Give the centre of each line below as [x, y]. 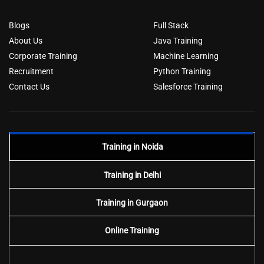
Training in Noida [132, 147]
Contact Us [29, 87]
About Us [26, 41]
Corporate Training [43, 56]
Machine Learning [186, 56]
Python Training [182, 72]
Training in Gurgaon [132, 203]
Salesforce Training [188, 87]
